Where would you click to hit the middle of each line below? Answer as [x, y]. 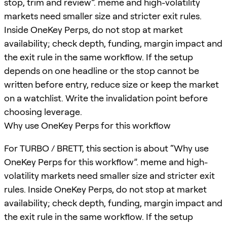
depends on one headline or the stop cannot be [102, 70]
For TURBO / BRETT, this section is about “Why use [106, 148]
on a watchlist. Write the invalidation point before [106, 98]
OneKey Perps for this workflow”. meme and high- [106, 162]
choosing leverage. [43, 111]
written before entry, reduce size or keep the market [111, 84]
